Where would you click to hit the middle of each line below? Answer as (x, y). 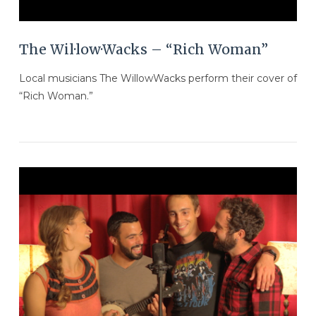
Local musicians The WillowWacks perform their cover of (158, 78)
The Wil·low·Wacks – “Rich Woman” (143, 50)
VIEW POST (158, 291)
